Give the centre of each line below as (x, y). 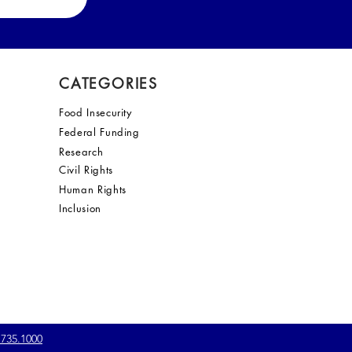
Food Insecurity (95, 112)
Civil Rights (86, 170)
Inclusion (80, 208)
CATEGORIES (108, 83)
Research (81, 152)
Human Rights (93, 189)
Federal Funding (99, 132)
